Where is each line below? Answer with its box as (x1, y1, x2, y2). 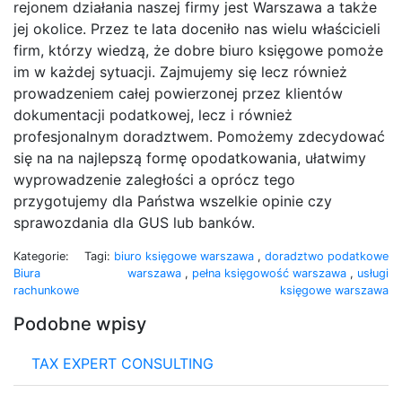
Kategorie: (13, 249, 69, 263)
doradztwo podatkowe (265, 249, 389, 263)
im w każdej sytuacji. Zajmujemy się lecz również (13, 62, 347, 81)
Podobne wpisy (13, 312, 146, 335)
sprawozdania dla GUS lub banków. (13, 213, 255, 232)
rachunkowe (13, 283, 79, 297)
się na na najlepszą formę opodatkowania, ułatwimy (13, 148, 366, 167)
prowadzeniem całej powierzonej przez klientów (13, 83, 343, 102)
